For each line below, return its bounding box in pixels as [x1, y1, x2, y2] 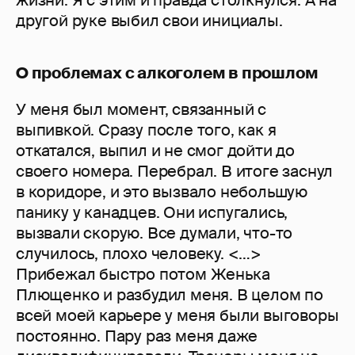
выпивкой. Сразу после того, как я [16, 120, 277, 141]
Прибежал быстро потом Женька [16, 264, 270, 285]
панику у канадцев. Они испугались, [16, 202, 288, 223]
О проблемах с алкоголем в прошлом [16, 63, 319, 84]
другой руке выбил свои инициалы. [16, 10, 283, 32]
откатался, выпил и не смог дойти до [16, 140, 295, 162]
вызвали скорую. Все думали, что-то [16, 223, 293, 244]
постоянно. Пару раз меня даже [16, 326, 258, 347]
